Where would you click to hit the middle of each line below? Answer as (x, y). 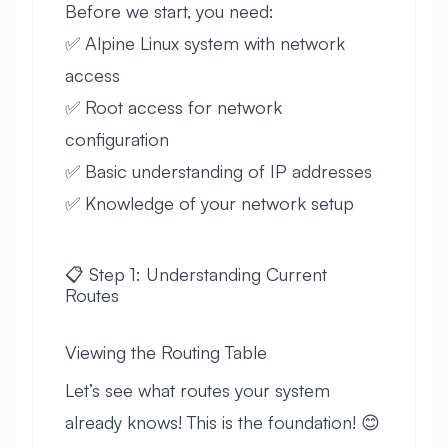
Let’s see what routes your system (197, 389)
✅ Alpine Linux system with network (205, 42)
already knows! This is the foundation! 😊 (222, 421)
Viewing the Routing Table (166, 351)
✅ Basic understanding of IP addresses (218, 170)
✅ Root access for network (173, 106)
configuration (117, 138)
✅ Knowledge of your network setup (209, 202)
